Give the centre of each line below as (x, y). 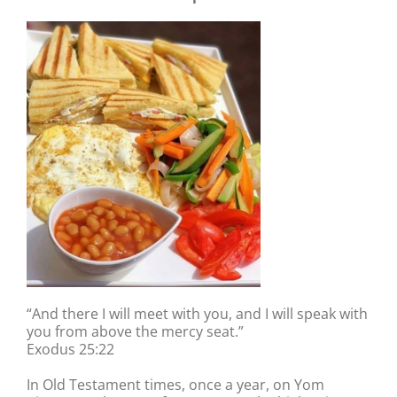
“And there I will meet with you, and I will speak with (197, 313)
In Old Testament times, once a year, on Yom (175, 384)
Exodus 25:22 (70, 349)
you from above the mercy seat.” (135, 331)
